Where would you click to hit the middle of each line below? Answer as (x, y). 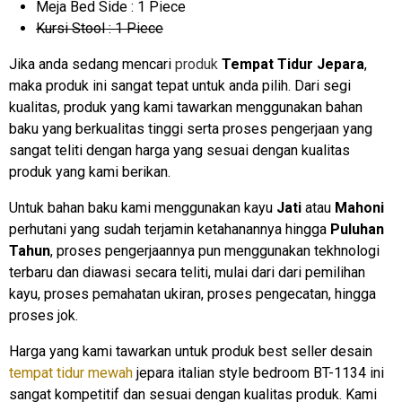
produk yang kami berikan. (90, 171)
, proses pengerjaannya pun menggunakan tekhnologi (215, 250)
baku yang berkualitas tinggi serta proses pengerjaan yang (191, 128)
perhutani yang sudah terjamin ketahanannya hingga (170, 229)
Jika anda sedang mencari (90, 64)
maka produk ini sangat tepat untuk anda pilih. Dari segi (180, 85)
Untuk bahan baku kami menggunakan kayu (143, 207)
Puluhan (357, 229)
